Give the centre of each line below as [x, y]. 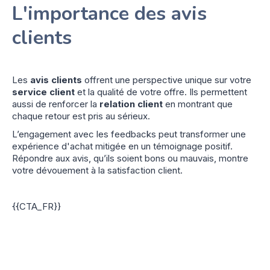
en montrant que [198, 104]
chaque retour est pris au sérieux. [81, 116]
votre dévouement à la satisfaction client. [97, 170]
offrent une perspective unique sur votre [167, 80]
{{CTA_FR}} [36, 206]
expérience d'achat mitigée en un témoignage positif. [122, 146]
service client [43, 92]
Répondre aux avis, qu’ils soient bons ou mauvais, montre [130, 158]
